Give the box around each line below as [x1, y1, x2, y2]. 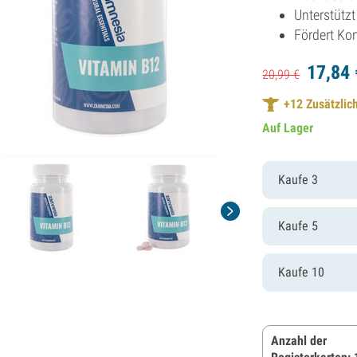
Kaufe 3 [278, 171, 319, 187]
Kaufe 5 [278, 218, 319, 233]
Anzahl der [271, 332, 328, 348]
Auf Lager [262, 120, 314, 135]
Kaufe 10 [278, 264, 325, 280]
